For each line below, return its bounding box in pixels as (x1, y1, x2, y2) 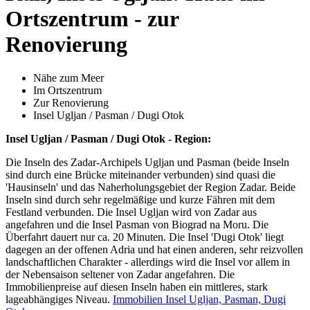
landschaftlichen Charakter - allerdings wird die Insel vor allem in (6, 256, 290, 268)
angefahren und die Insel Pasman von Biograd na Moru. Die (6, 219, 268, 231)
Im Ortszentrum (33, 84, 102, 97)
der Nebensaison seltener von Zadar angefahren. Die (6, 268, 235, 281)
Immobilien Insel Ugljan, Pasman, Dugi (113, 293, 286, 306)
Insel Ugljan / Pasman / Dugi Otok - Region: (6, 133, 211, 145)
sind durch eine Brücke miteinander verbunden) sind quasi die (6, 169, 275, 181)
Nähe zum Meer (33, 72, 104, 84)
